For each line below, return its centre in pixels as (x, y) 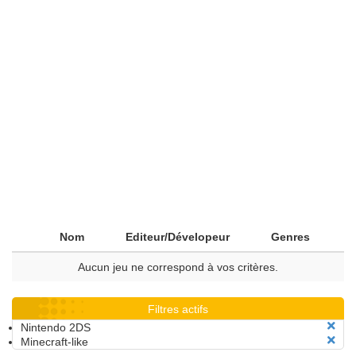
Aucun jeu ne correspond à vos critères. (178, 267)
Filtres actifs (178, 309)
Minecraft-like (54, 342)
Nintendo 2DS (56, 327)
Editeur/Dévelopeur (178, 237)
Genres (290, 237)
